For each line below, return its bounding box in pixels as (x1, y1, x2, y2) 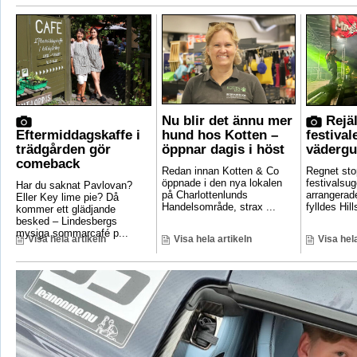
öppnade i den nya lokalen (161, 177, 282, 190)
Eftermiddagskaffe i (15, 127, 140, 143)
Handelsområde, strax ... (161, 201, 276, 214)
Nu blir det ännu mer (161, 113, 292, 129)
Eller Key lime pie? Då (15, 191, 119, 204)
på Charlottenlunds (161, 189, 248, 202)
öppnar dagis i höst (161, 142, 284, 158)
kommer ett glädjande (15, 203, 116, 216)
